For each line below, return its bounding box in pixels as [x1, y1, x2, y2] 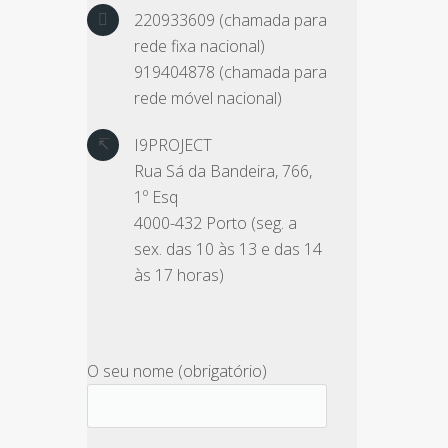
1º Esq [134, 186, 178, 208]
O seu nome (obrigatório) [87, 360, 267, 382]
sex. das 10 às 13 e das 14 [134, 238, 322, 260]
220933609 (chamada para [134, 9, 327, 31]
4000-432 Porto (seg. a [134, 212, 297, 234]
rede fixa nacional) [134, 35, 265, 57]
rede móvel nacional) [134, 87, 282, 109]
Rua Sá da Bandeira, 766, [134, 160, 312, 182]
